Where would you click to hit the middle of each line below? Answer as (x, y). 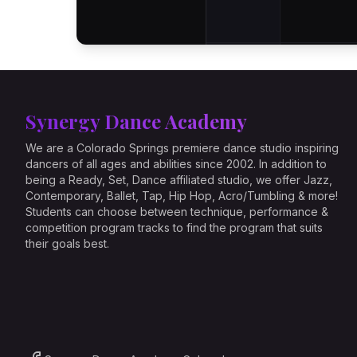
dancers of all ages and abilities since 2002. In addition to (176, 164)
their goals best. (67, 243)
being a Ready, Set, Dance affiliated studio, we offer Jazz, (179, 180)
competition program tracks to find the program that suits (174, 228)
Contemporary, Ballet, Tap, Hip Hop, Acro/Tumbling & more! (182, 196)
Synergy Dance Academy (136, 121)
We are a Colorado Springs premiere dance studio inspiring (182, 148)
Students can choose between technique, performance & (177, 212)
